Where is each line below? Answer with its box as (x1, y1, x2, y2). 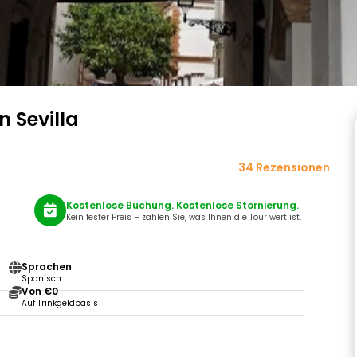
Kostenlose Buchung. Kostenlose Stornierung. (65, 198, 299, 212)
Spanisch (21, 273, 61, 284)
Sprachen (21, 260, 72, 273)
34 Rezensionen (238, 159, 330, 175)
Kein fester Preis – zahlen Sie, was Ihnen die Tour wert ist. (65, 210, 301, 223)
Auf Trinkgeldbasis (21, 297, 98, 309)
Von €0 (21, 284, 58, 298)
